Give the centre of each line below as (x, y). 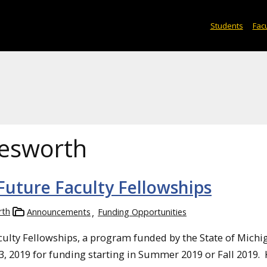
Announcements (59, 212)
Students (226, 25)
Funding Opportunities (142, 212)
